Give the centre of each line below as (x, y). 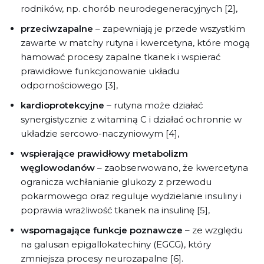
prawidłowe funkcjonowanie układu (100, 71)
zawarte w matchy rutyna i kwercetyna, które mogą (135, 42)
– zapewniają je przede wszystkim (169, 28)
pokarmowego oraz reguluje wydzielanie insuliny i (131, 196)
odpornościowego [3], (69, 85)
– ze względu (213, 230)
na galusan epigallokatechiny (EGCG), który (116, 244)
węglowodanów (58, 167)
